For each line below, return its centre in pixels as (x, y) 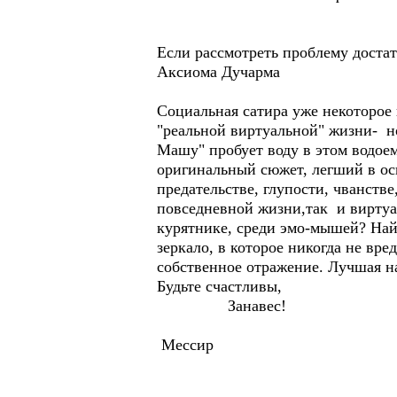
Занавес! (222, 306)
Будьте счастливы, (219, 286)
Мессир (185, 345)
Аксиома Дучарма (218, 72)
